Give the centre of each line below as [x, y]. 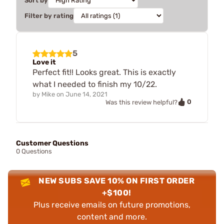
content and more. [112, 217]
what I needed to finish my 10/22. [95, 84]
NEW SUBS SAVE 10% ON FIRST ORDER [117, 181]
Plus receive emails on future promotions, [112, 205]
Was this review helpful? [141, 102]
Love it [44, 62]
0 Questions [34, 151]
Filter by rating [49, 15]
